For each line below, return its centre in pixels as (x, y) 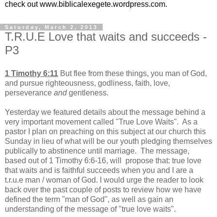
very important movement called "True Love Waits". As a (101, 122)
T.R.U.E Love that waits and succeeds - (106, 37)
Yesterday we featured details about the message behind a (105, 112)
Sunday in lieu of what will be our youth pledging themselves (108, 141)
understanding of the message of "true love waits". (91, 209)
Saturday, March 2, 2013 (51, 27)
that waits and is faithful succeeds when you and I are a (99, 170)
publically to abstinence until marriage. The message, (97, 151)
